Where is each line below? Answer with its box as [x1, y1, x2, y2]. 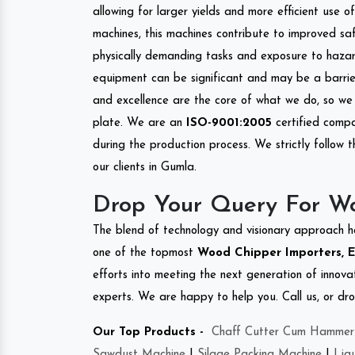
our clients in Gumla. [93, 161, 197, 174]
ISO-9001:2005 [186, 116, 272, 129]
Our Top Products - [93, 326, 204, 338]
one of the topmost [93, 246, 193, 259]
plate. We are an [93, 116, 186, 129]
